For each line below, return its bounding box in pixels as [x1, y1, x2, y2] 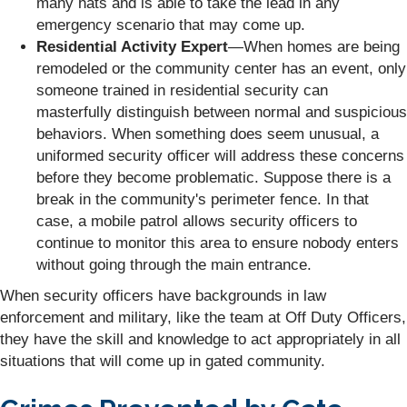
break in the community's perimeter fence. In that [36, 190, 369, 208]
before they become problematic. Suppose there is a [36, 168, 391, 186]
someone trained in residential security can [36, 81, 328, 99]
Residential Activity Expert [36, 37, 228, 55]
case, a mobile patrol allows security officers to [36, 212, 357, 230]
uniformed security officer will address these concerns [36, 146, 404, 164]
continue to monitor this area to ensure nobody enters [36, 233, 399, 252]
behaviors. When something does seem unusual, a [36, 124, 379, 143]
